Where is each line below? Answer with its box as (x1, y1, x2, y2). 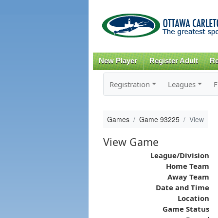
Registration (109, 79, 150, 89)
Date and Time (155, 182, 209, 192)
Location (177, 193, 209, 203)
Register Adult (149, 57, 198, 65)
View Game (103, 134, 159, 149)
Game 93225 (139, 114, 180, 124)
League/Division (150, 150, 209, 160)
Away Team (167, 171, 209, 182)
